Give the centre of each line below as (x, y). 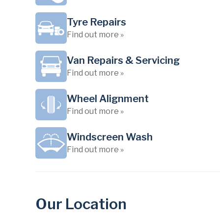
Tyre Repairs (96, 22)
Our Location (81, 204)
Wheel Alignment (108, 99)
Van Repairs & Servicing (123, 60)
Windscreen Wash (110, 137)
